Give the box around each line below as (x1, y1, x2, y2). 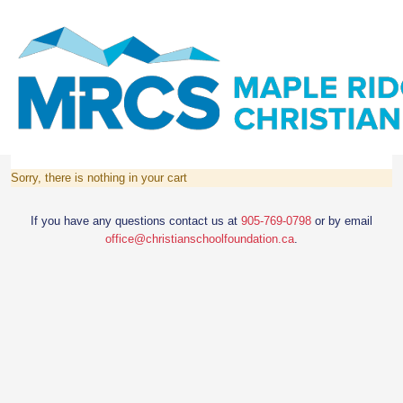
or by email (311, 214, 372, 228)
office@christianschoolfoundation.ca (105, 232, 294, 246)
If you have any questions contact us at (31, 214, 241, 228)
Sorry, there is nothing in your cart (11, 171, 187, 184)
